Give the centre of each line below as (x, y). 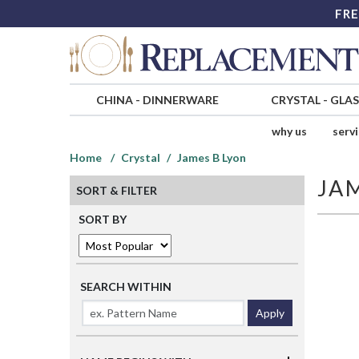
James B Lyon (212, 158)
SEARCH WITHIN (126, 287)
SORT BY (103, 220)
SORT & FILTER (117, 191)
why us (289, 131)
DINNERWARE (180, 100)
